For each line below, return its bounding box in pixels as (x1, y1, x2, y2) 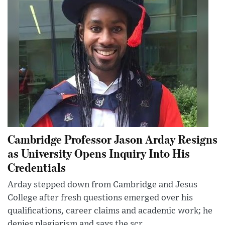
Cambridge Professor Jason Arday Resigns (8, 131, 217, 147)
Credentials (8, 159, 66, 175)
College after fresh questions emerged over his (8, 193, 193, 203)
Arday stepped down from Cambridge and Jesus (8, 180, 197, 190)
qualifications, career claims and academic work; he (8, 206, 212, 216)
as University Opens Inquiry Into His (8, 145, 190, 161)
